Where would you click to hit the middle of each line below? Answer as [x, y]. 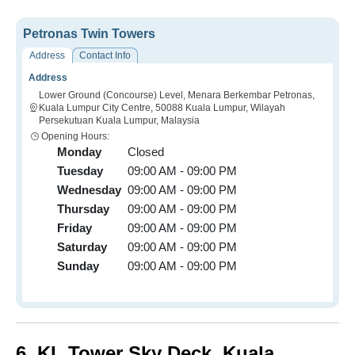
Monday [79, 152]
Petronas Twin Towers [89, 34]
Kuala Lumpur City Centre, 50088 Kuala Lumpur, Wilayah [162, 108]
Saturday [82, 247]
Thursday [83, 209]
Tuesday [80, 171]
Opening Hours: [75, 137]
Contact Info [105, 56]
